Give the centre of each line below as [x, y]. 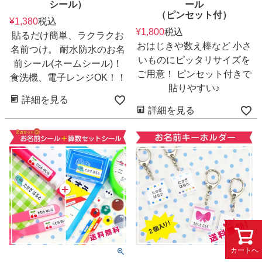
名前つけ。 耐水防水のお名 [68, 49]
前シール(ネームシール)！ [68, 63]
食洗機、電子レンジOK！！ [68, 77]
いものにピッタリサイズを [194, 60]
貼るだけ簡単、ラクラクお [68, 35]
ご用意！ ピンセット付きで [194, 74]
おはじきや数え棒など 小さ [194, 46]
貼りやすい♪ [194, 88]
